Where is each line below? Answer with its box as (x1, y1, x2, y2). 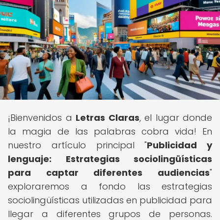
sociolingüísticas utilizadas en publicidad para (8, 194, 212, 206)
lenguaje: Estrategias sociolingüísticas (8, 153, 212, 165)
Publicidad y (147, 139, 212, 151)
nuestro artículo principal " (8, 139, 147, 151)
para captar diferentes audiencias (8, 166, 210, 179)
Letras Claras (76, 111, 139, 124)
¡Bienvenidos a (8, 111, 76, 124)
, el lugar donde (139, 111, 212, 124)
